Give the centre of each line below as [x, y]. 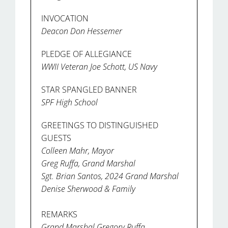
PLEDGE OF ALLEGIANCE [87, 54]
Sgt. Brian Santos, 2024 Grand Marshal [110, 176]
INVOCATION [65, 18]
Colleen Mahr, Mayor [78, 150]
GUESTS [56, 138]
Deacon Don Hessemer [82, 31]
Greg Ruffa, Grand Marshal [88, 163]
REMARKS [59, 214]
